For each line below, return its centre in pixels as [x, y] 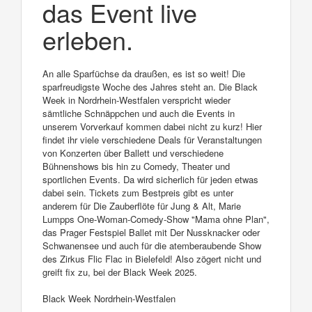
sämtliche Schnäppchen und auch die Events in [139, 114]
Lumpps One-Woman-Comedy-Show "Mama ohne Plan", [156, 219]
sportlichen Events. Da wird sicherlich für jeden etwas [150, 180]
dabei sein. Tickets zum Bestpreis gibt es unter [138, 193]
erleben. [88, 40]
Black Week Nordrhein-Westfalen [109, 299]
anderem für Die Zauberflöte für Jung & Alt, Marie [142, 206]
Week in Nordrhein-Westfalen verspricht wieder [136, 100]
